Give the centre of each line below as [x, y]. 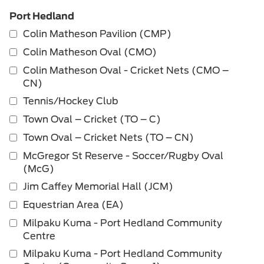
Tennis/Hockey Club [71, 101]
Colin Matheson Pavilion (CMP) [97, 34]
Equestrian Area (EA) [73, 205]
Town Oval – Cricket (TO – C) [92, 120]
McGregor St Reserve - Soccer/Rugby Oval [123, 156]
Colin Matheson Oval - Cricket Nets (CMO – [126, 71]
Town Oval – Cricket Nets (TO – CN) [108, 138]
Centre [39, 236]
